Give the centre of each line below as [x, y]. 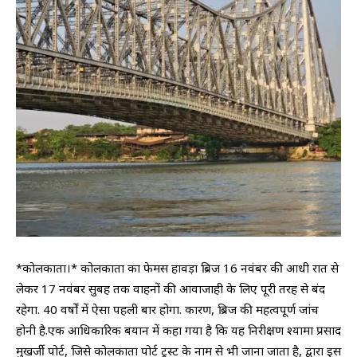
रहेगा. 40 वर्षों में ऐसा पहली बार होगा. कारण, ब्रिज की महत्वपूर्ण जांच [167, 310]
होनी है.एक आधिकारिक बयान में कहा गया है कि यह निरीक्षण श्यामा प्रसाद [178, 330]
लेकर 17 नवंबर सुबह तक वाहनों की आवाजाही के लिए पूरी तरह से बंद [171, 289]
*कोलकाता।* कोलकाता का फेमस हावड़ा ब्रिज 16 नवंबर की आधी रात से [177, 268]
